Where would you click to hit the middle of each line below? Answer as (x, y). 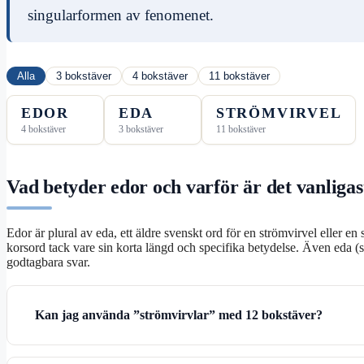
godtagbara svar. (48, 262)
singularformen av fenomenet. (121, 15)
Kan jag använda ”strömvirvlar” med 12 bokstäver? (179, 314)
